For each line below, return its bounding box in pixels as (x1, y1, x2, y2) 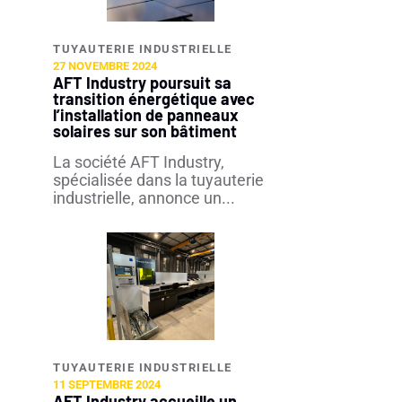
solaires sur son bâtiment (53, 121, 237, 141)
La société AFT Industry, (53, 153, 224, 171)
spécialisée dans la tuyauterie (53, 170, 264, 189)
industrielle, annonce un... (53, 188, 235, 207)
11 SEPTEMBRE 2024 (53, 378, 161, 391)
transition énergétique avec (53, 89, 255, 109)
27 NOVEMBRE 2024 (53, 59, 157, 73)
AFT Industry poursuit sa (53, 73, 232, 92)
